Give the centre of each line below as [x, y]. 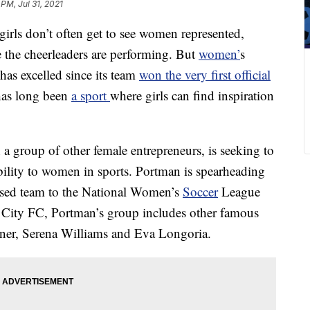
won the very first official [205, 75]
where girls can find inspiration [192, 95]
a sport [91, 95]
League [239, 192]
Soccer [200, 192]
